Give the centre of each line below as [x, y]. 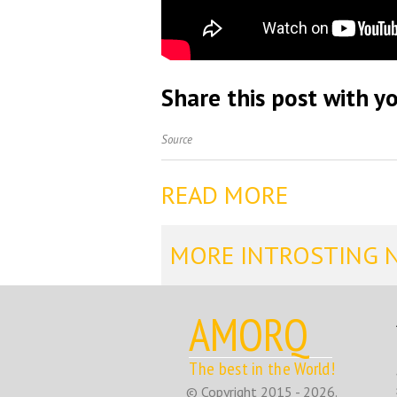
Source [177, 140]
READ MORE [225, 195]
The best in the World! [262, 369]
